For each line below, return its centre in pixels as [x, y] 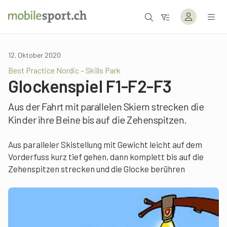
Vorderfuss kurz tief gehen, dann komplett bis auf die [106, 157]
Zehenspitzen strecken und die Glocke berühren [97, 169]
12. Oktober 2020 [34, 55]
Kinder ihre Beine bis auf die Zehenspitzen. [98, 120]
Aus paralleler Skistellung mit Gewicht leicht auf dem [105, 144]
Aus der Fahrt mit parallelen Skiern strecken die [106, 106]
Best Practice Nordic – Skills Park [64, 70]
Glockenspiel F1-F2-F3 [90, 86]
